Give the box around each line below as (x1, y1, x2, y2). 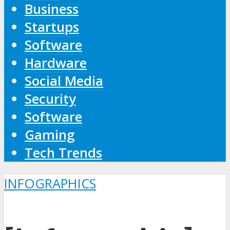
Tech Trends (25, 143, 102, 162)
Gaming (25, 125, 75, 144)
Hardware (25, 53, 87, 72)
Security (25, 89, 76, 108)
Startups (25, 17, 79, 36)
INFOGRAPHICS (4, 175, 96, 193)
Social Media (25, 71, 103, 90)
